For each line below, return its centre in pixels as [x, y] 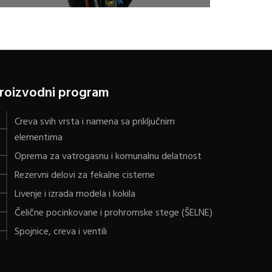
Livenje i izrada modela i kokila [75, 195]
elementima [39, 138]
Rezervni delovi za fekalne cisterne [85, 176]
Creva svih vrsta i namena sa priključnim [95, 122]
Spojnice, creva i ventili [61, 232]
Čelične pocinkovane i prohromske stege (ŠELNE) [114, 213]
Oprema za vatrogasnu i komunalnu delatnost [108, 157]
